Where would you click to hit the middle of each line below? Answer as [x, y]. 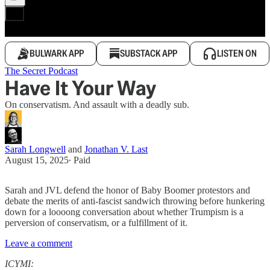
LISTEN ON [237, 53]
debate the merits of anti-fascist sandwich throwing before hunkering [135, 201]
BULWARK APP [57, 53]
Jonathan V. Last [116, 149]
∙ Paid [80, 160]
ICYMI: [19, 264]
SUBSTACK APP [149, 53]
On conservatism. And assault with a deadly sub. [97, 105]
